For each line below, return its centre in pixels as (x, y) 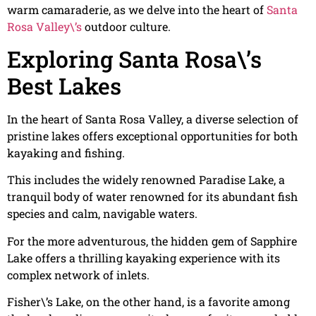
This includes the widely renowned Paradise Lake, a (146, 180)
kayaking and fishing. (66, 152)
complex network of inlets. (78, 274)
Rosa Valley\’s (44, 27)
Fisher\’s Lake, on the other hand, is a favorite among (148, 301)
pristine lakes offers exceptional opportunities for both (152, 135)
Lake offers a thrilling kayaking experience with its (144, 257)
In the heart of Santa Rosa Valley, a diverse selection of (153, 119)
